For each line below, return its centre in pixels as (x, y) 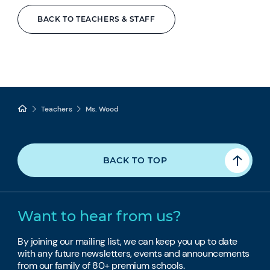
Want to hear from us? (100, 216)
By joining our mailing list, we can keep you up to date (127, 242)
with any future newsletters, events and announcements (133, 254)
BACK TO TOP (135, 161)
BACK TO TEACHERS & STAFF (96, 19)
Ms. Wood (102, 109)
